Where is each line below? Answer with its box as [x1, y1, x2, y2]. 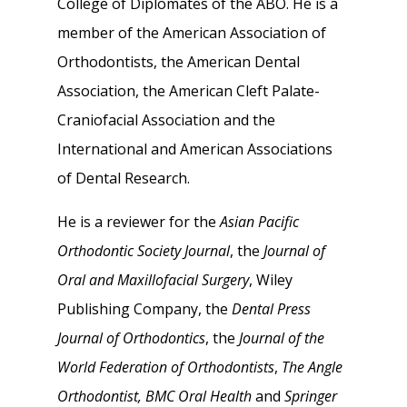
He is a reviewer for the [57, 212, 220, 232]
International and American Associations [57, 139, 333, 159]
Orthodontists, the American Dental [57, 52, 300, 72]
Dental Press [232, 299, 311, 319]
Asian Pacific [220, 212, 299, 232]
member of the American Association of [57, 23, 326, 43]
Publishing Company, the [57, 299, 232, 319]
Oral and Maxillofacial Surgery [57, 270, 249, 290]
